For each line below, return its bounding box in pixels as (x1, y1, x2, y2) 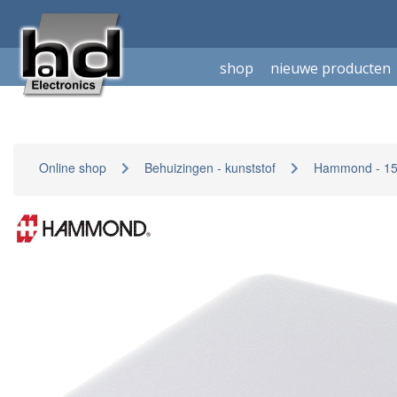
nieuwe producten (270, 58, 392, 78)
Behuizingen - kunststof (144, 159, 276, 176)
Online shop (39, 159, 106, 176)
